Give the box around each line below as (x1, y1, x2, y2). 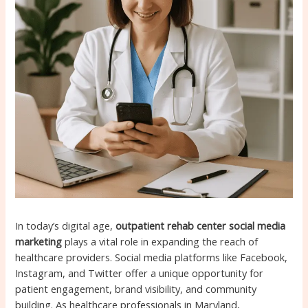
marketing (15, 234, 63, 248)
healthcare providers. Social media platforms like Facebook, (15, 250, 288, 264)
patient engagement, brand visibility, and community (15, 281, 257, 296)
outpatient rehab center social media (115, 218, 286, 232)
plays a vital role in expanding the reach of (62, 234, 258, 248)
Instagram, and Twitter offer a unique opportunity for (15, 265, 264, 280)
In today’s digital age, (15, 218, 116, 232)
